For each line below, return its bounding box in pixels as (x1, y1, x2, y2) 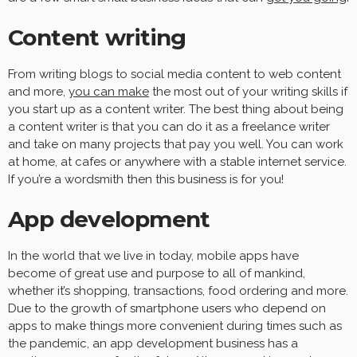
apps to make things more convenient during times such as (8, 318, 342, 333)
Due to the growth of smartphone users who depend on (8, 300, 326, 316)
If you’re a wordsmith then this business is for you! (8, 171, 284, 186)
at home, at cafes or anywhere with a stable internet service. (8, 154, 347, 169)
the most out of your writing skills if (149, 84, 347, 99)
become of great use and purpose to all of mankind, (8, 265, 305, 280)
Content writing (8, 23, 186, 51)
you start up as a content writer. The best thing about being (8, 101, 343, 116)
